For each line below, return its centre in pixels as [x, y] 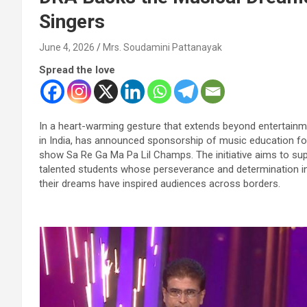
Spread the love [77, 70]
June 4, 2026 [67, 47]
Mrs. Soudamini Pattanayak [162, 47]
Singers [72, 21]
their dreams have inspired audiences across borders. [160, 183]
